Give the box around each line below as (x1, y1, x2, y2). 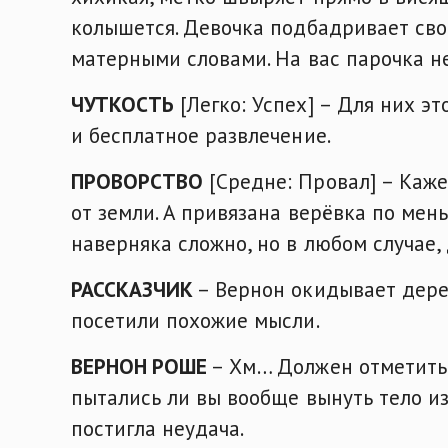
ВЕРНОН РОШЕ (71, 351, 208, 380)
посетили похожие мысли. (71, 305, 320, 334)
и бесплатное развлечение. (71, 121, 331, 150)
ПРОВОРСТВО (71, 166, 204, 195)
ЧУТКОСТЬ (71, 90, 175, 119)
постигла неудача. (71, 413, 245, 442)
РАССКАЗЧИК (71, 274, 194, 303)
